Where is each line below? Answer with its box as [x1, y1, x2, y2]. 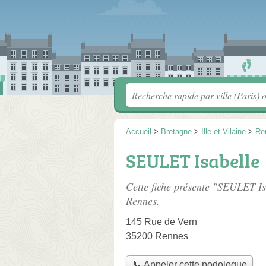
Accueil [126, 127, 151, 136]
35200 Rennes [126, 231, 188, 241]
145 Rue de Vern [126, 217, 197, 227]
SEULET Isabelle [126, 148, 259, 174]
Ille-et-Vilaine [201, 127, 246, 136]
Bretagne [161, 127, 192, 136]
